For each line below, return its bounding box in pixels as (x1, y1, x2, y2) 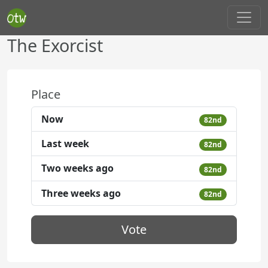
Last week (41, 137, 89, 151)
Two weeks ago (41, 162, 114, 175)
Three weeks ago (41, 186, 121, 200)
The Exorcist (7, 33, 103, 57)
